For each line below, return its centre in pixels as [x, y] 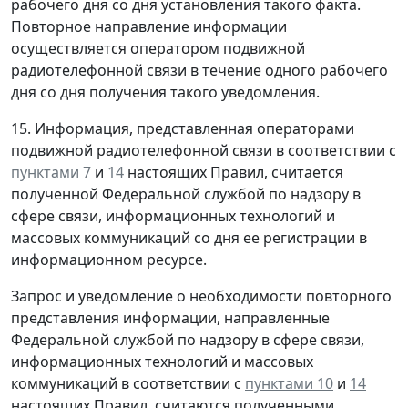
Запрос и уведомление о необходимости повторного [201, 296]
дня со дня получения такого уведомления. [165, 92]
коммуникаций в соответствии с [128, 384]
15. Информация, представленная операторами [183, 129]
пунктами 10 [289, 384]
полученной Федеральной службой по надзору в [186, 194]
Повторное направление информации [149, 27]
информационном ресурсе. [109, 260]
